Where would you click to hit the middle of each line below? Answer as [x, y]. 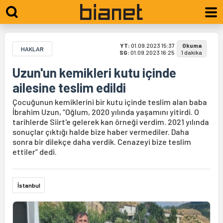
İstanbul [29, 185]
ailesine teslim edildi [69, 87]
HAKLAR [32, 49]
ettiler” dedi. [35, 152]
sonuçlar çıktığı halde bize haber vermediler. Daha [101, 132]
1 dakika [192, 52]
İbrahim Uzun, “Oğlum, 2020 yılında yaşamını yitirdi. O [106, 112]
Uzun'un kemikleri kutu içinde [94, 72]
